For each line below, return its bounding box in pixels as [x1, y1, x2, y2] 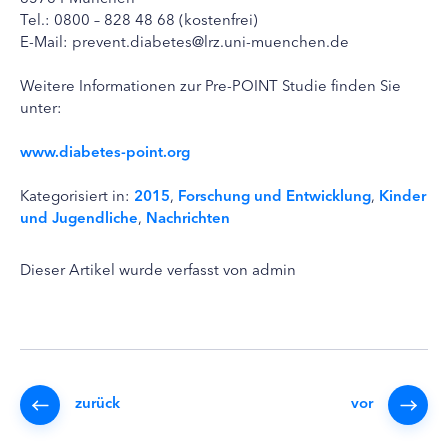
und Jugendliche [20, 205, 138, 227]
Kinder [379, 183, 426, 205]
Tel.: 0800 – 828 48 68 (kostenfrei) [20, 7, 258, 29]
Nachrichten [146, 205, 230, 227]
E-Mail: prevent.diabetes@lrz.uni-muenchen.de [20, 29, 349, 51]
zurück [75, 390, 120, 412]
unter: [20, 95, 62, 117]
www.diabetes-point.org [20, 139, 190, 161]
